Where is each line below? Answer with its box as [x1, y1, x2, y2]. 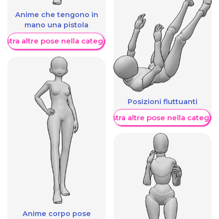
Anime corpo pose [22, 209, 91, 218]
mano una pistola [24, 20, 88, 29]
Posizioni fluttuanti [128, 97, 197, 106]
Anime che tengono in [15, 10, 98, 19]
